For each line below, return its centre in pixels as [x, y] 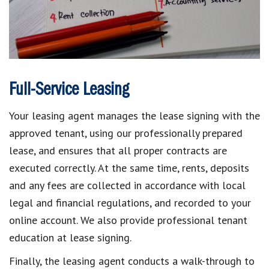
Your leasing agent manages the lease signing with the [134, 115]
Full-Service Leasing [69, 90]
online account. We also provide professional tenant [128, 220]
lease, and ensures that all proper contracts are [118, 150]
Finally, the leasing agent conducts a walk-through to [132, 261]
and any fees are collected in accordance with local [127, 185]
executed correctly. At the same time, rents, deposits [129, 168]
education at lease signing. [70, 237]
